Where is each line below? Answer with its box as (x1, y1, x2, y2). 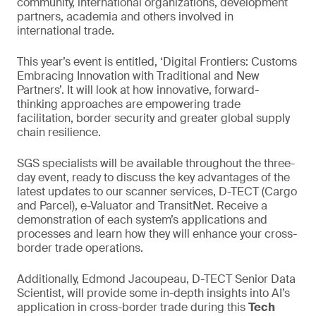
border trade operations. (17, 241, 143, 255)
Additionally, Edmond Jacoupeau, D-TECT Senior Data (17, 272, 296, 286)
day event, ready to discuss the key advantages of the (17, 170, 290, 185)
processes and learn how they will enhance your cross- (17, 226, 297, 241)
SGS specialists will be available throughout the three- (17, 156, 295, 171)
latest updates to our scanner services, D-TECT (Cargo (17, 184, 297, 199)
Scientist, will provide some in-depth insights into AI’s (17, 286, 290, 300)
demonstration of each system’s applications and (17, 212, 267, 227)
